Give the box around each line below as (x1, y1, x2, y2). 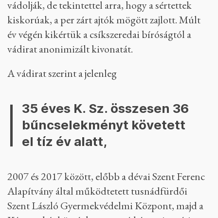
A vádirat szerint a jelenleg (7, 66, 117, 80)
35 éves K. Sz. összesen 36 (22, 101, 189, 116)
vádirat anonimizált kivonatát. (7, 42, 133, 56)
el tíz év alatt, (22, 134, 107, 149)
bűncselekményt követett (22, 117, 185, 132)
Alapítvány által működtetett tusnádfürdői (7, 184, 187, 198)
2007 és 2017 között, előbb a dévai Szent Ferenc (7, 169, 205, 183)
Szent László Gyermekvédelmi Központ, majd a (7, 199, 203, 213)
